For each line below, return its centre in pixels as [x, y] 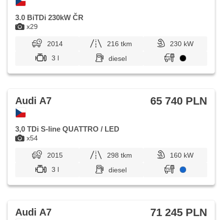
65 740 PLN [179, 101]
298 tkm [120, 155]
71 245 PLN [179, 212]
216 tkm [120, 44]
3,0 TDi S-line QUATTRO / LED [67, 129]
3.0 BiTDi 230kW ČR [49, 17]
